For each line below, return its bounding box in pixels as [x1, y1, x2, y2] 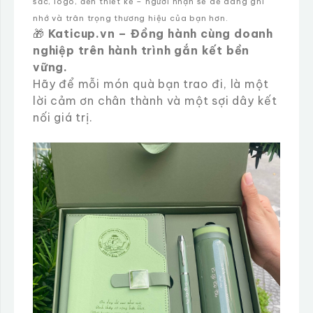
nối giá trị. [33, 110, 93, 124]
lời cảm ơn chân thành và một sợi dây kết [33, 93, 277, 108]
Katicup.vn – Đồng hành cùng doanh [48, 26, 274, 41]
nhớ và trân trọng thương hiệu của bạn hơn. [33, 13, 228, 23]
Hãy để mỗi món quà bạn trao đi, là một [33, 76, 269, 91]
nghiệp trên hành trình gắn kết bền [33, 43, 250, 57]
